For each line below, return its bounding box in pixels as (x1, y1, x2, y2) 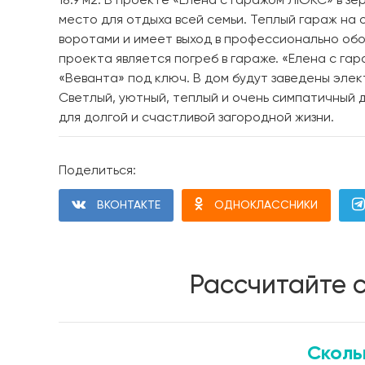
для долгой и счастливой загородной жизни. (59, 111, 334, 125)
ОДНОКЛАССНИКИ (214, 199, 318, 211)
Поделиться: (59, 164, 136, 178)
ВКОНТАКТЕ (97, 199, 161, 211)
